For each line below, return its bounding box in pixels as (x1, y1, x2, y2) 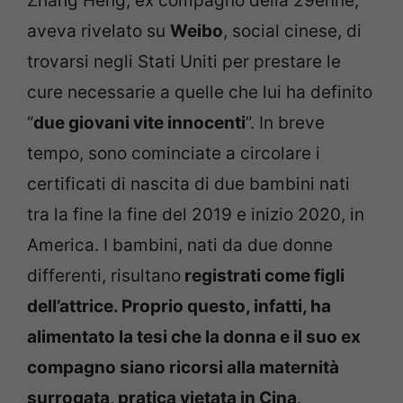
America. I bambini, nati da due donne (27, 234, 333, 255)
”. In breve (246, 112, 325, 133)
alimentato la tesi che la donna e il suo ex (27, 326, 361, 347)
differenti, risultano (27, 264, 181, 286)
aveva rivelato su (27, 20, 170, 41)
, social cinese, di (223, 20, 362, 41)
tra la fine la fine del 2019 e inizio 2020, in (27, 203, 364, 225)
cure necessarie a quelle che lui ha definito (27, 81, 372, 103)
